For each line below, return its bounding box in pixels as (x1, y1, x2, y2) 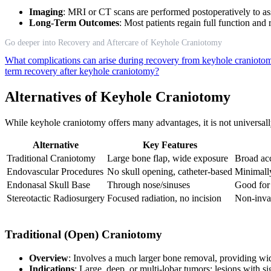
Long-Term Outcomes (29, 18, 119, 28)
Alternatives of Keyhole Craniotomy (5, 89, 230, 105)
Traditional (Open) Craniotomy (5, 227, 162, 241)
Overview (29, 252, 68, 263)
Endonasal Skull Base (7, 180, 90, 191)
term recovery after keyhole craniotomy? (5, 66, 159, 77)
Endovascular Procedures (7, 166, 103, 177)
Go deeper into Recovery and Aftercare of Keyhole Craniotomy (5, 38, 222, 48)
